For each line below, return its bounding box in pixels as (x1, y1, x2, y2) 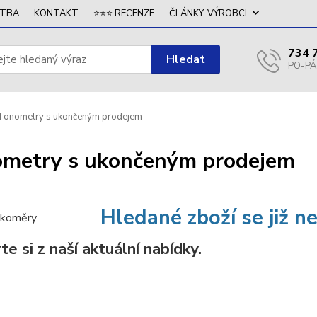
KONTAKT (34, 7, 79, 20)
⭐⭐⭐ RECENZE (93, 7, 154, 20)
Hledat (166, 51, 206, 67)
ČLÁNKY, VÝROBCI (169, 7, 247, 20)
